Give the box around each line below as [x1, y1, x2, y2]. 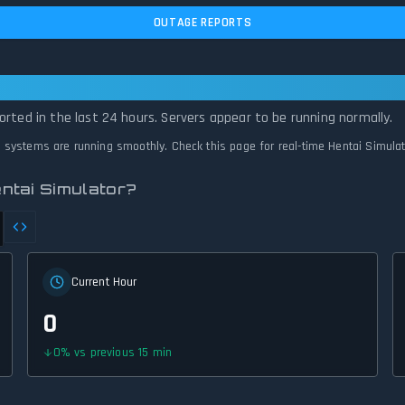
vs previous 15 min [74, 344, 173, 362]
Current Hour [71, 274, 137, 291]
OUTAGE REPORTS [153, 14, 252, 32]
